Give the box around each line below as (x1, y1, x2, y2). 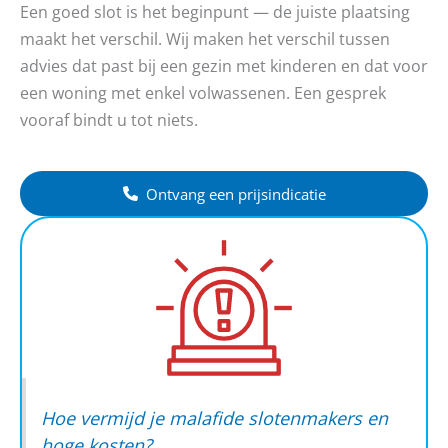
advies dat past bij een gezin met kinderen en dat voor (20, 54, 428, 78)
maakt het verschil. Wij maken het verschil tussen (20, 27, 390, 51)
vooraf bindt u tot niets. (20, 108, 198, 132)
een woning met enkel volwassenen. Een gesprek (20, 81, 386, 105)
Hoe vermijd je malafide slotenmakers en (41, 406, 388, 431)
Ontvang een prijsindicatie (145, 183, 326, 204)
